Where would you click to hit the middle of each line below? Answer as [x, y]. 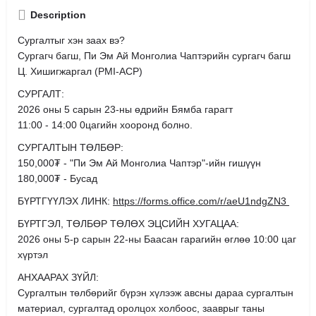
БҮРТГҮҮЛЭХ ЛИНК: [65, 201]
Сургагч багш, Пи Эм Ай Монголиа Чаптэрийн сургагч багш [154, 55]
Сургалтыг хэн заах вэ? [71, 40]
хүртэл [33, 254]
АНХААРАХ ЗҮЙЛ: [58, 277]
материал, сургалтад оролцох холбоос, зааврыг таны [141, 308]
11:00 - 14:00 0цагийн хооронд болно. [105, 124]
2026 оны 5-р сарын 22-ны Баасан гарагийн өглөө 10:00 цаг [157, 239]
